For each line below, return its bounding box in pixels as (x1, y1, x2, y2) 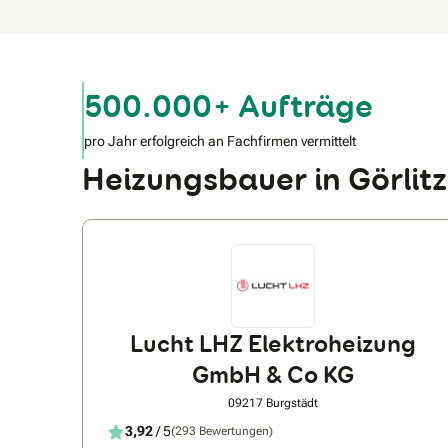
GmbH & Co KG (191, 358, 354, 390)
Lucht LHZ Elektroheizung (129, 327, 416, 359)
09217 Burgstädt (227, 395, 318, 410)
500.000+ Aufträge (84, 85, 373, 127)
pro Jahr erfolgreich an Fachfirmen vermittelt (84, 132, 356, 149)
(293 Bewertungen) (171, 424, 273, 439)
